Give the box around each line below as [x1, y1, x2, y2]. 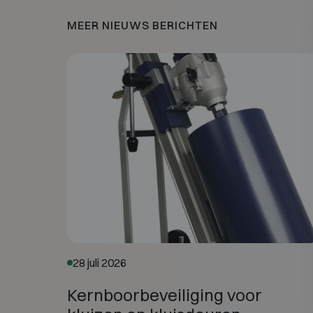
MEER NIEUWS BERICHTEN [67, 17, 218, 32]
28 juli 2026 [73, 255, 126, 270]
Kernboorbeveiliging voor [67, 284, 262, 305]
